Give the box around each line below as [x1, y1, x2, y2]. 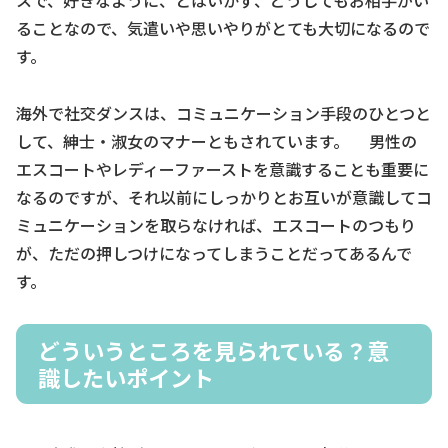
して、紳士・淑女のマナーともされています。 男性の [16, 128, 417, 153]
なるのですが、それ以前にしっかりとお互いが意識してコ [16, 184, 432, 209]
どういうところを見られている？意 [38, 333, 389, 366]
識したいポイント [38, 360, 214, 393]
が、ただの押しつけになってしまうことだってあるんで [16, 240, 412, 265]
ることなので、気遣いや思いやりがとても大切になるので [16, 16, 430, 41]
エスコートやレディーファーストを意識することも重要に [16, 156, 429, 181]
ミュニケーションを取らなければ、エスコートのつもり [16, 212, 416, 237]
